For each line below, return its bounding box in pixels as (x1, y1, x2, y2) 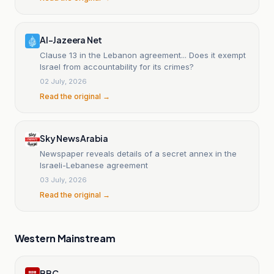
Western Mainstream (15, 231, 116, 245)
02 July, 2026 (40, 76, 87, 86)
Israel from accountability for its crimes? (40, 61, 194, 72)
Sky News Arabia (40, 132, 108, 144)
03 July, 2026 (40, 175, 87, 184)
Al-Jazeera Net (40, 34, 103, 45)
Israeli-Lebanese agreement (40, 160, 148, 170)
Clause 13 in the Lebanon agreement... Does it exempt (40, 50, 246, 60)
